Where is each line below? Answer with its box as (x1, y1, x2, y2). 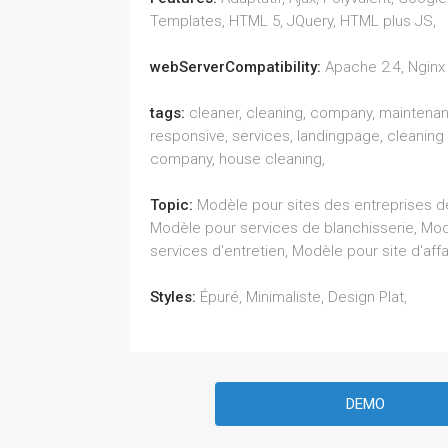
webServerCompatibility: (150, 58, 325, 76)
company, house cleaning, (150, 150, 325, 168)
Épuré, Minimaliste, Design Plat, (200, 288, 407, 306)
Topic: (150, 196, 197, 214)
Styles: (150, 288, 200, 306)
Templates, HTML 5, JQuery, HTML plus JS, (150, 12, 436, 30)
